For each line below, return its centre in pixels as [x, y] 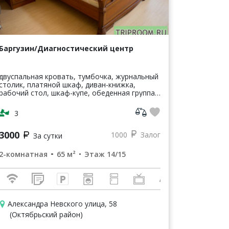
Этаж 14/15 [105, 154]
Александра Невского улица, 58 [62, 203]
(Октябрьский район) [46, 214]
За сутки [48, 135]
